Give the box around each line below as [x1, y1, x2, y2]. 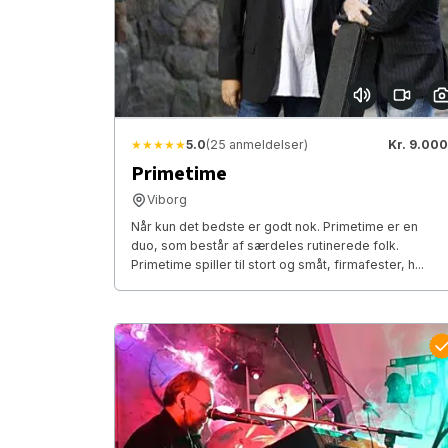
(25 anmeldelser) [206, 137, 308, 153]
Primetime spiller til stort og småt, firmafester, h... [131, 257, 424, 273]
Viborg [147, 192, 187, 208]
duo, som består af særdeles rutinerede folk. [131, 238, 399, 254]
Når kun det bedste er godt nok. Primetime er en [131, 219, 418, 235]
